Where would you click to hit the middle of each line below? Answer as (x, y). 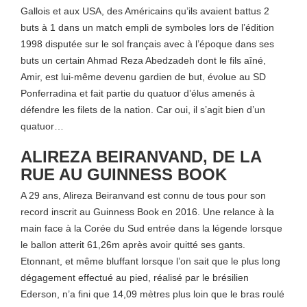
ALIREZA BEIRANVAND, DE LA (141, 157)
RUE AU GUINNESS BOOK (124, 174)
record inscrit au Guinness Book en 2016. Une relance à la (147, 212)
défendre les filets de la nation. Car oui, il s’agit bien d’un (143, 110)
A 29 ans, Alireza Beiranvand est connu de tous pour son (143, 195)
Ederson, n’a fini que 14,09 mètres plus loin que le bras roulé (152, 294)
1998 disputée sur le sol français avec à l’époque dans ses (147, 44)
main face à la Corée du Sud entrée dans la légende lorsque (151, 228)
